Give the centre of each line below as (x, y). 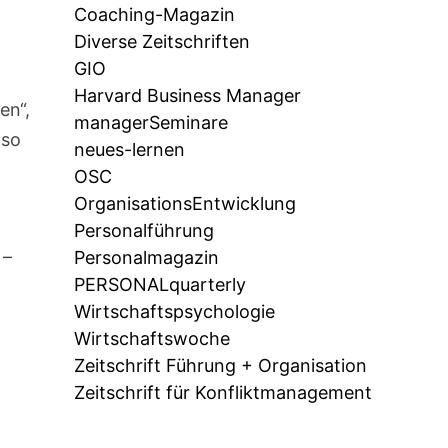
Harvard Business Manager (187, 96)
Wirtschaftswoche (151, 339)
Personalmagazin (146, 258)
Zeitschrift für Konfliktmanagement (222, 393)
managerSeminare (150, 123)
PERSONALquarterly (159, 285)
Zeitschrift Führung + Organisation (220, 366)
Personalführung (143, 231)
